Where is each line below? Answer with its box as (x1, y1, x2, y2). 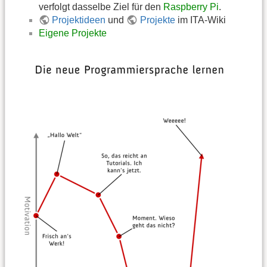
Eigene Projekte (39, 27, 107, 38)
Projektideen (52, 14, 106, 25)
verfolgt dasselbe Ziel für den (39, 1, 163, 12)
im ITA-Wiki (175, 14, 226, 25)
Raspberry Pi (163, 1, 219, 12)
